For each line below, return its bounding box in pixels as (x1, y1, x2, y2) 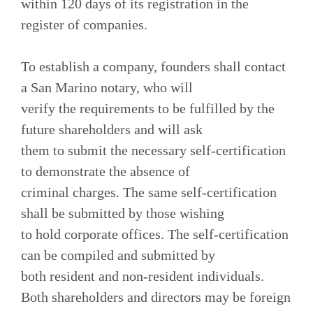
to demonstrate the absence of (21, 163, 190, 179)
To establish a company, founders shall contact (21, 58, 286, 74)
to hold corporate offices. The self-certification (21, 226, 289, 242)
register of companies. (21, 16, 147, 32)
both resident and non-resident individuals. (21, 268, 264, 284)
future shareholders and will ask (21, 121, 203, 137)
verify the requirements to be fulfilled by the (21, 100, 275, 116)
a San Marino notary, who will (21, 79, 193, 95)
